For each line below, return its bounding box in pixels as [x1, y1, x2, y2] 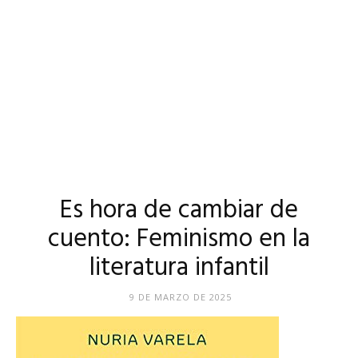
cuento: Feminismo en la [48, 219, 310, 260]
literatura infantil [89, 248, 269, 288]
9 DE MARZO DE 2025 [129, 291, 232, 303]
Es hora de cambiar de [60, 190, 298, 231]
